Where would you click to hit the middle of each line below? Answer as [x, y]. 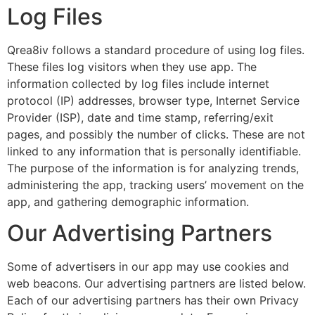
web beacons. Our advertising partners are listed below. [156, 284]
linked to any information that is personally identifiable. [154, 151]
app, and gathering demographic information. [128, 201]
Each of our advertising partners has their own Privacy [153, 301]
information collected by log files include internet [138, 83]
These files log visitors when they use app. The [132, 66]
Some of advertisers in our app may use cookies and [148, 267]
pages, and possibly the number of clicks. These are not [156, 134]
